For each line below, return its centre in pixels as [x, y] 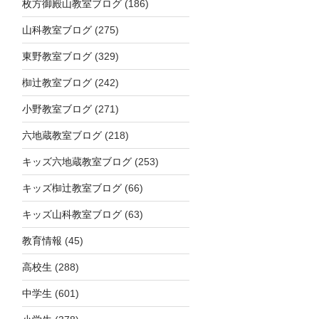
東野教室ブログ [57, 56]
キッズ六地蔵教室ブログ [77, 162]
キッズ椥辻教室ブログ [72, 188]
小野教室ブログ [57, 109]
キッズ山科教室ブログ [72, 214]
